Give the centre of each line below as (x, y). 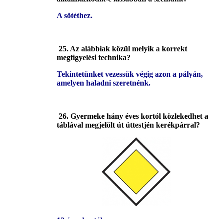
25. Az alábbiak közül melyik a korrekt (123, 49)
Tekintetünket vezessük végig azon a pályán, (130, 74)
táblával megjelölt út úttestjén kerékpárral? (128, 125)
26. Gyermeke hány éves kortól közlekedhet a (133, 116)
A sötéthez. (75, 16)
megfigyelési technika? (94, 58)
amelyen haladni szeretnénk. (104, 83)
